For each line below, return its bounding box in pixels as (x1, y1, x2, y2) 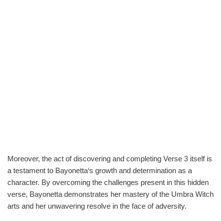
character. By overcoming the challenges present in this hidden (7, 178, 209, 186)
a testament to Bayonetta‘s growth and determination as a (7, 166, 192, 175)
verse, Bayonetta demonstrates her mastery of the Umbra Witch (7, 189, 214, 198)
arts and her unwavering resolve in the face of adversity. (7, 201, 186, 210)
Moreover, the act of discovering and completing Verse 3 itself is (7, 154, 212, 163)
